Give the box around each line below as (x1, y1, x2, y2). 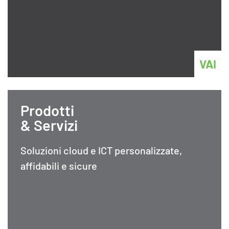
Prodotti (20, 101, 74, 120)
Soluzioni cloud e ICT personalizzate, (20, 144, 182, 157)
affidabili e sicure (20, 159, 97, 172)
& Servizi (20, 116, 78, 134)
